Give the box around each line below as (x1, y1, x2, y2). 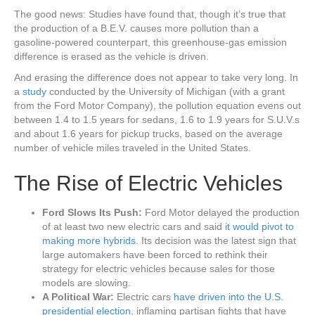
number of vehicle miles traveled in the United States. (14, 142, 251, 153)
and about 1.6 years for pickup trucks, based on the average (14, 128, 283, 139)
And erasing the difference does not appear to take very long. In (14, 72, 298, 83)
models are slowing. (42, 277, 131, 288)
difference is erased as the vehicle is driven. (14, 51, 209, 62)
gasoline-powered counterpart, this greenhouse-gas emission (14, 37, 287, 48)
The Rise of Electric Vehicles (14, 172, 283, 195)
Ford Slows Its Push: (42, 207, 145, 218)
